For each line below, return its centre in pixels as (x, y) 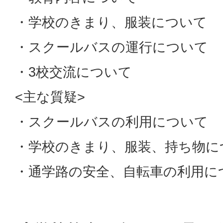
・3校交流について (73, 72)
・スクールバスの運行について (111, 47)
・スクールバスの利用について (111, 121)
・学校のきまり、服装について (111, 22)
